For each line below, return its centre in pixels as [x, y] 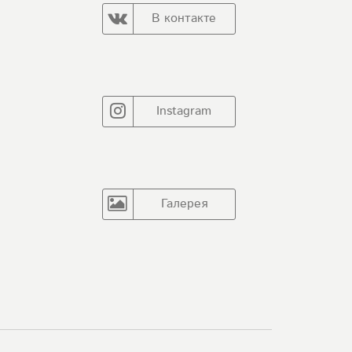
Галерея [184, 203]
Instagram [184, 110]
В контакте [184, 18]
